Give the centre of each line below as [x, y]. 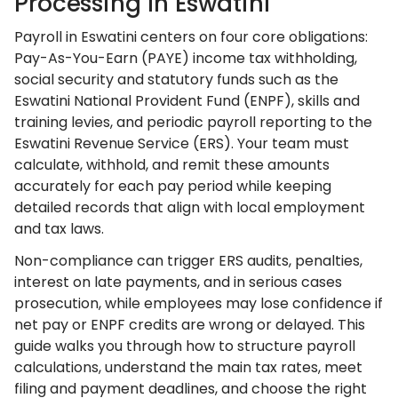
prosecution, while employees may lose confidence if [199, 303]
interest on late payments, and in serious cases [178, 282]
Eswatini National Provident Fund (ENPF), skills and [187, 101]
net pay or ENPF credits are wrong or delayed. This [190, 325]
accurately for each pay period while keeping [173, 186]
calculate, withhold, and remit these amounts [172, 165]
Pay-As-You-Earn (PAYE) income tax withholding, [186, 58]
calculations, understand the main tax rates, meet [188, 367]
